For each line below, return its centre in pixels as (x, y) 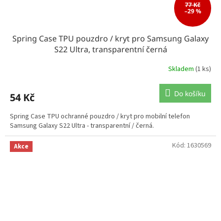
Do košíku (190, 93)
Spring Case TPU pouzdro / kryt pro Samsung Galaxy (110, 38)
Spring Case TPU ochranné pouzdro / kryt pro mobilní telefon (100, 116)
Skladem (182, 69)
